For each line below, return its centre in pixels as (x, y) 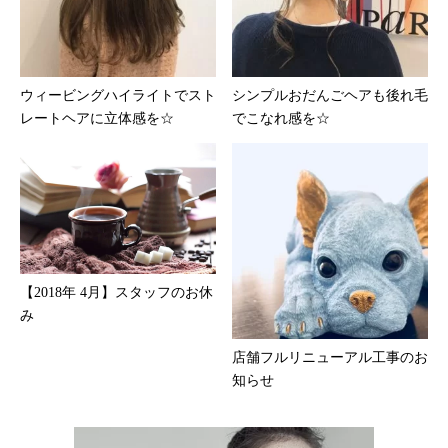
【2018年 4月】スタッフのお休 (116, 292)
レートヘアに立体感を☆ (97, 119)
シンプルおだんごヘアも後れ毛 (330, 96)
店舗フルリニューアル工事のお (330, 358)
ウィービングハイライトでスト (118, 96)
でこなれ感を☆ (281, 119)
